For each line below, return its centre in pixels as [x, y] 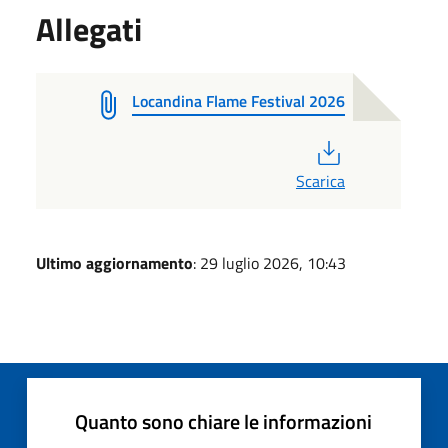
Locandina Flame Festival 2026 [238, 100]
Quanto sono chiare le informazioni [223, 421]
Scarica [320, 180]
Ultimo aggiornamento [114, 262]
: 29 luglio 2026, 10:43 [269, 262]
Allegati [89, 28]
